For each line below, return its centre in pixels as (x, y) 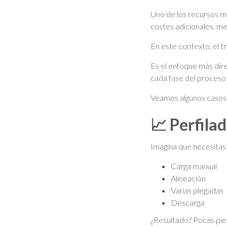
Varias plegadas (197, 190)
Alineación (188, 178)
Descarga (187, 202)
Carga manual (194, 166)
